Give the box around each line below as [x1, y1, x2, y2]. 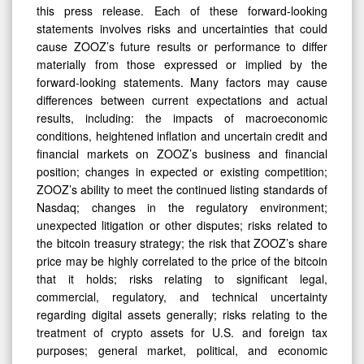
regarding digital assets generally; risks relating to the [37, 305, 327, 323]
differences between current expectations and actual [37, 91, 327, 108]
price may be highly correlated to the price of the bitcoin [37, 252, 327, 269]
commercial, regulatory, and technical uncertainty [37, 288, 327, 305]
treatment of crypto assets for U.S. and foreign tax [37, 323, 327, 340]
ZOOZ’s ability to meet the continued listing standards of [37, 180, 327, 197]
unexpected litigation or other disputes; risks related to [37, 216, 327, 233]
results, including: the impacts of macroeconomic [37, 109, 327, 126]
